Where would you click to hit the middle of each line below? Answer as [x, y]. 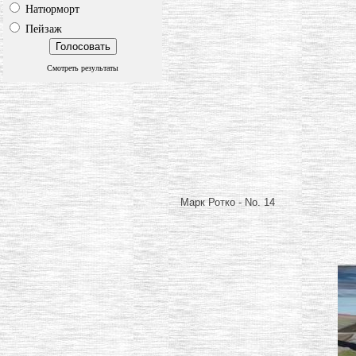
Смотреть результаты [83, 68]
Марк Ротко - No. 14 [228, 202]
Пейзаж [42, 29]
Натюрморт [51, 10]
